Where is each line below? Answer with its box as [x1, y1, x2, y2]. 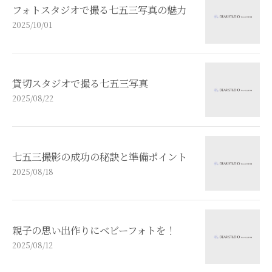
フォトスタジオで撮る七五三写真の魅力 [12, 2, 186, 17]
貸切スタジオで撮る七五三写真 [12, 75, 148, 90]
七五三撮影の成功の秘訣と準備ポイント [12, 149, 187, 164]
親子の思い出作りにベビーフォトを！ [12, 222, 175, 237]
